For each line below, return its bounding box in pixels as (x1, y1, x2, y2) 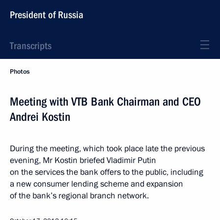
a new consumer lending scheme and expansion (10, 178, 183, 190)
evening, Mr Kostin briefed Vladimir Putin (10, 155, 156, 166)
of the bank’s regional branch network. (10, 190, 151, 201)
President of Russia (10, 9, 83, 21)
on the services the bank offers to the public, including (10, 166, 203, 178)
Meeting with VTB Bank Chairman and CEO (10, 95, 201, 109)
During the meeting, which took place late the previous (10, 143, 205, 154)
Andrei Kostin (10, 110, 70, 124)
